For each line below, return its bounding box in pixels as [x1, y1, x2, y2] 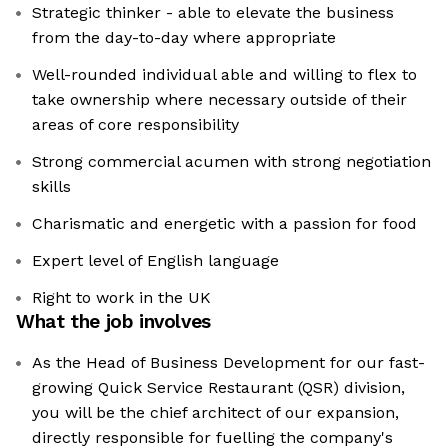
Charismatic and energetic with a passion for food [32, 214, 417, 234]
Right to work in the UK [32, 288, 211, 308]
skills [32, 177, 71, 197]
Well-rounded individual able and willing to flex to [32, 65, 417, 85]
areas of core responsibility [32, 115, 239, 135]
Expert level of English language [32, 251, 279, 271]
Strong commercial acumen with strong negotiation [32, 152, 431, 172]
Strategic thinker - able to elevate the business [32, 3, 394, 23]
